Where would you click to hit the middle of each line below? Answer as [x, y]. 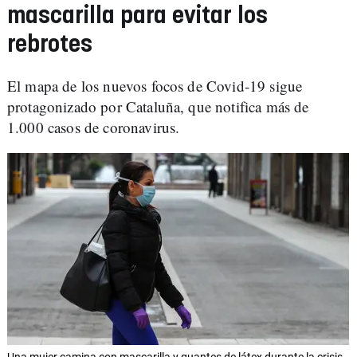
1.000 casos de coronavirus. [94, 127]
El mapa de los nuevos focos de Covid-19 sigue [155, 86]
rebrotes [50, 45]
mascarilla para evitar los [137, 16]
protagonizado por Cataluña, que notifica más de [158, 106]
